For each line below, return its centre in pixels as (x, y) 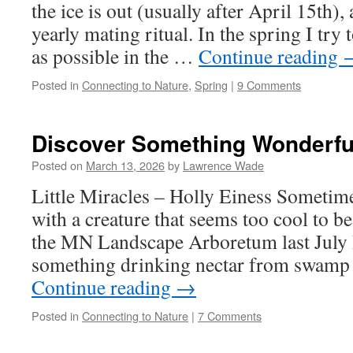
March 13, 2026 (125, 165)
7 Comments (230, 316)
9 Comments (269, 85)
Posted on (57, 165)
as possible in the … (115, 56)
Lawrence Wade (223, 165)
